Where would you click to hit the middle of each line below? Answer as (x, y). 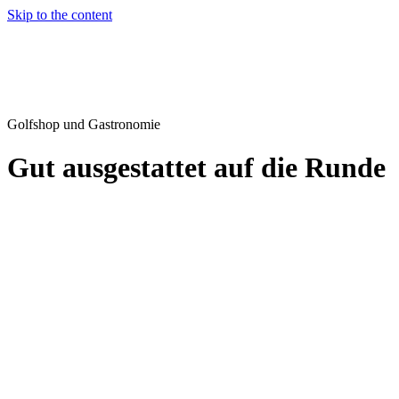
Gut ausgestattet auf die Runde (196, 168)
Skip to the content (60, 15)
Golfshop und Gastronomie (84, 124)
